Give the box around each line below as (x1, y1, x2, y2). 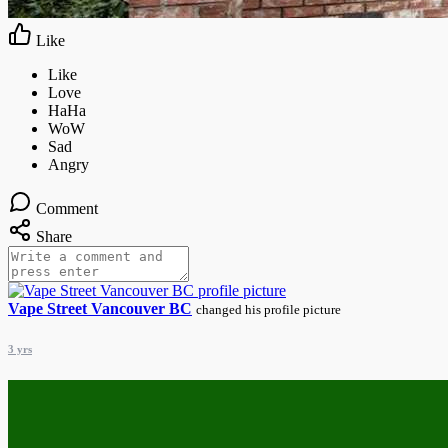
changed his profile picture (196, 301, 341, 317)
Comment (36, 199, 98, 217)
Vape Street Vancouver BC (8, 299, 192, 317)
